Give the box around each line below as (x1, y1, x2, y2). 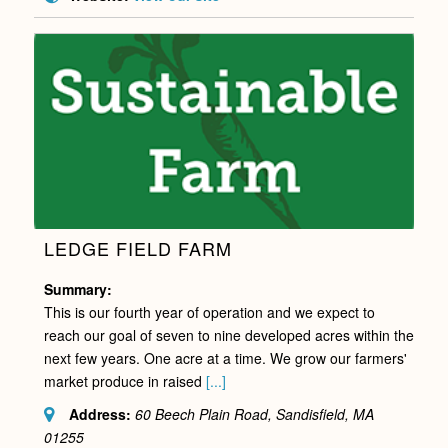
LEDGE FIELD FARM (43, 234, 232, 261)
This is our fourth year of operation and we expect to (43, 301, 375, 322)
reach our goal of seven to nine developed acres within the (43, 324, 414, 345)
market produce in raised (43, 370, 206, 391)
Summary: (43, 278, 112, 299)
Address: (68, 403, 131, 424)
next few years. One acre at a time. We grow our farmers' (43, 347, 407, 368)
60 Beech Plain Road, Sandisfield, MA (134, 403, 374, 424)
